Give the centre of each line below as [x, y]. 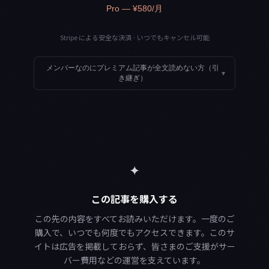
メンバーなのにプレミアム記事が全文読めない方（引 [133, 68]
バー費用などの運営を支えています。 [134, 260]
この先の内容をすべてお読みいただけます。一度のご [134, 219]
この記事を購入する [134, 199]
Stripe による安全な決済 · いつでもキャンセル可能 [134, 37]
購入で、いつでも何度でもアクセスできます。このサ [134, 233]
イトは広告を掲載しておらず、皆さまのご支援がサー [134, 246]
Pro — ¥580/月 [134, 8]
